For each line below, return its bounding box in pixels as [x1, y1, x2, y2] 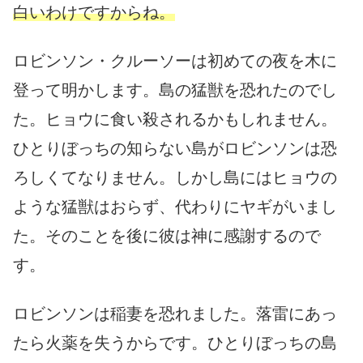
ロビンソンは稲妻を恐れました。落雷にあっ [13, 304, 337, 322]
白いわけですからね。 [13, 2, 175, 21]
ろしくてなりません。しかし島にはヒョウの [13, 168, 337, 186]
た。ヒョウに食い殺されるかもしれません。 [13, 109, 337, 128]
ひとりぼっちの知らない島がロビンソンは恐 [13, 139, 337, 157]
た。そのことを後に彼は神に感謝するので [13, 226, 321, 245]
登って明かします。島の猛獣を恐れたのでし [13, 80, 337, 99]
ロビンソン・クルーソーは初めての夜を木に [13, 51, 337, 70]
